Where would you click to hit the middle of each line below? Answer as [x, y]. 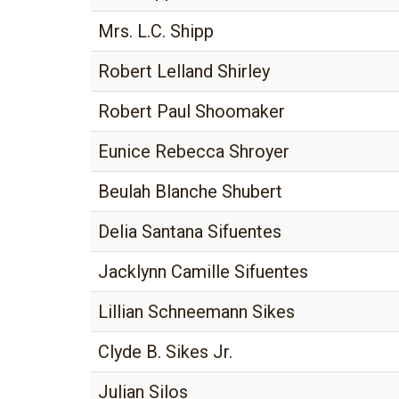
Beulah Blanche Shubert [190, 191]
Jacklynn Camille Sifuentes [203, 272]
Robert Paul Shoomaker [191, 111]
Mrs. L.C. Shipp [156, 31]
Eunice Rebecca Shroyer [194, 151]
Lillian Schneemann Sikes [196, 312]
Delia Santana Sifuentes [190, 232]
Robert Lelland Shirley [184, 71]
